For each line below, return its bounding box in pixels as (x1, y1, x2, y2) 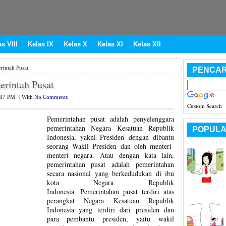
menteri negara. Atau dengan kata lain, (46, 150, 175, 160)
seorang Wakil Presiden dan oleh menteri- (46, 141, 175, 151)
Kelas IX (27, 40, 53, 48)
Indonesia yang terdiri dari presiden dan (46, 205, 175, 214)
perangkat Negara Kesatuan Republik (46, 196, 175, 205)
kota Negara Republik (46, 178, 175, 187)
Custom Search (187, 102, 222, 109)
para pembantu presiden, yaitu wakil (46, 214, 175, 223)
